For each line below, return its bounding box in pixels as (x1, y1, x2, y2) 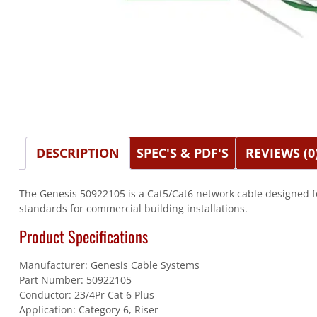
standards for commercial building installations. (18, 201, 248, 215)
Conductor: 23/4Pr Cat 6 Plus (18, 288, 154, 302)
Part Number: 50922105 (18, 273, 132, 287)
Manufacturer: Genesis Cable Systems (18, 258, 200, 272)
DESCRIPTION (35, 144, 120, 162)
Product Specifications (18, 224, 148, 248)
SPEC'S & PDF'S (136, 144, 229, 162)
